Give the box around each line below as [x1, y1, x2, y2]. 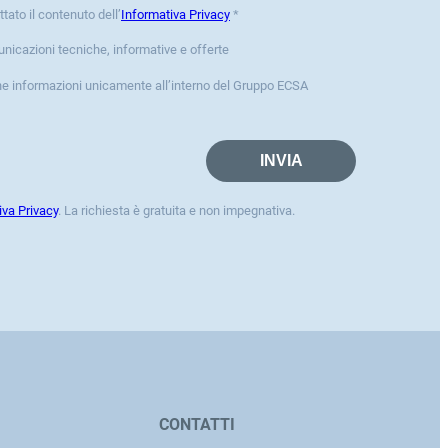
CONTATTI [159, 415, 235, 435]
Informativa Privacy [121, 7, 230, 23]
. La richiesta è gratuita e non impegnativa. [58, 202, 295, 218]
